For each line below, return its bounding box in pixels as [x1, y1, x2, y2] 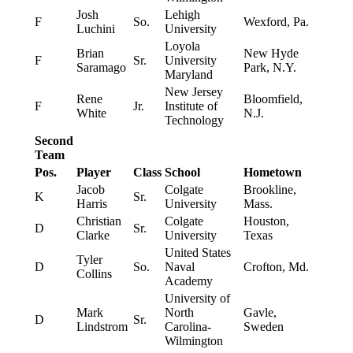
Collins [76, 267, 112, 281]
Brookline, [243, 183, 296, 197]
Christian [76, 214, 121, 229]
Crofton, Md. [243, 260, 309, 274]
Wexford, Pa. [243, 15, 309, 29]
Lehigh [164, 8, 200, 22]
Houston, [243, 214, 289, 229]
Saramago [76, 61, 126, 75]
